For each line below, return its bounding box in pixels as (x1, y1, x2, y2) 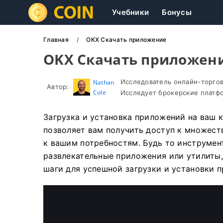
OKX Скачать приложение (86, 36, 167, 43)
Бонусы (162, 7, 192, 17)
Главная (43, 36, 71, 43)
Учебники (112, 7, 149, 17)
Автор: (47, 83, 69, 91)
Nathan (93, 78, 114, 87)
